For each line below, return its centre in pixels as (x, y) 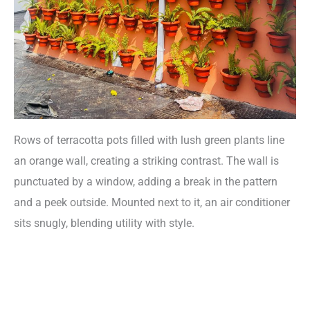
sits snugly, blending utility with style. (104, 224)
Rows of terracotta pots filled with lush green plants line (149, 140)
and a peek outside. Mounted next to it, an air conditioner (152, 203)
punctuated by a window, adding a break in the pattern (146, 182)
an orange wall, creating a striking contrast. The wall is (146, 161)
